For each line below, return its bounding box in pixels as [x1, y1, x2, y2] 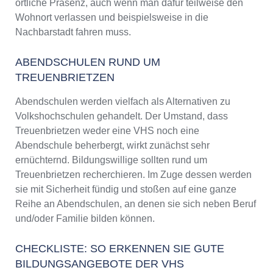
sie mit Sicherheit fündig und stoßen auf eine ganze [15, 184, 236, 195]
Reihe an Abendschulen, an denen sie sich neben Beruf [15, 199, 256, 210]
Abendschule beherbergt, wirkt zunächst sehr [15, 140, 210, 151]
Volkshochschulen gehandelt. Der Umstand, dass [15, 111, 228, 122]
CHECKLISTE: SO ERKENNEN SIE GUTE [15, 243, 224, 255]
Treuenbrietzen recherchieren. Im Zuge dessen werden [15, 169, 252, 180]
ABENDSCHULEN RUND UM [15, 56, 160, 69]
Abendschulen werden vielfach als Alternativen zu [15, 96, 230, 107]
